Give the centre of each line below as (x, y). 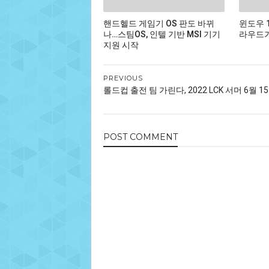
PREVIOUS (123, 78)
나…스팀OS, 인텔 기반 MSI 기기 (162, 34)
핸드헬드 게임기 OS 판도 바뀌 (159, 23)
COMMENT (154, 137)
